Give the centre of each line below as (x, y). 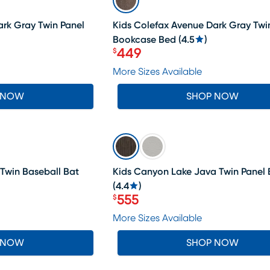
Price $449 (146, 60)
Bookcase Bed (144, 40)
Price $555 (144, 207)
